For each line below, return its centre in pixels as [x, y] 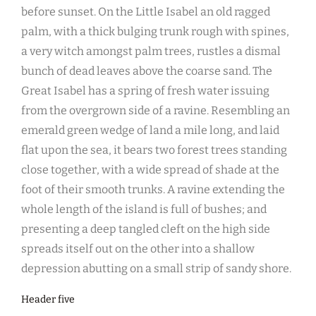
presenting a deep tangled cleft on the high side [146, 229]
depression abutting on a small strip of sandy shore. [156, 269]
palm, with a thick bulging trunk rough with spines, [155, 32]
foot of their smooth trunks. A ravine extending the [153, 190]
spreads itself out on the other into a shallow [138, 249]
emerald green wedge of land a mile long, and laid [150, 130]
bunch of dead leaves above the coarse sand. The [147, 71]
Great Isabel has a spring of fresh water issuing [145, 91]
